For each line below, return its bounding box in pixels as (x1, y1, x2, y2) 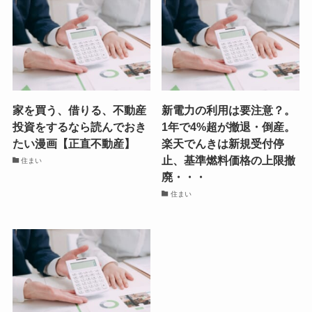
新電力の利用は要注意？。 (162, 104, 296, 117)
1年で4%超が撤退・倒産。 (162, 120, 296, 134)
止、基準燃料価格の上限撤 (162, 154, 296, 167)
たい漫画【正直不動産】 (12, 137, 135, 150)
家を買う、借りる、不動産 (12, 104, 146, 117)
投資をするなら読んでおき (12, 120, 146, 134)
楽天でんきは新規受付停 (162, 137, 285, 150)
